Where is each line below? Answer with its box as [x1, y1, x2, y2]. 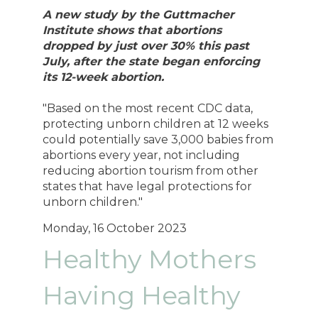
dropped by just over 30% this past [43, 38, 250, 53]
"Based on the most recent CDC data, [43, 101, 253, 115]
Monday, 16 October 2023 [43, 221, 187, 235]
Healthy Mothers [43, 243, 257, 275]
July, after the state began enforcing [43, 54, 261, 68]
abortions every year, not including [43, 148, 241, 162]
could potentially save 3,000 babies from [43, 132, 274, 146]
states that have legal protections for [43, 179, 253, 193]
